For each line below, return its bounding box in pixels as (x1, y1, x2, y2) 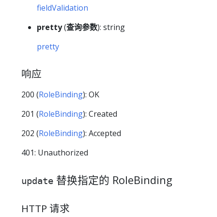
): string (97, 22, 125, 33)
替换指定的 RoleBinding (53, 172, 172, 187)
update (21, 175, 53, 186)
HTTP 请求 (21, 201, 70, 216)
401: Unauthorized (21, 147, 88, 158)
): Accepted (83, 127, 121, 139)
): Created (83, 108, 117, 119)
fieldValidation (37, 2, 88, 14)
